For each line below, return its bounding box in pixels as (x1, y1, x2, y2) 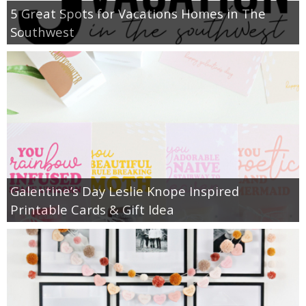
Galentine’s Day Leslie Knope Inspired (10, 182, 239, 199)
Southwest (10, 23, 74, 40)
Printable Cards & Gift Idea (10, 200, 174, 218)
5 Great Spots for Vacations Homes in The (10, 4, 266, 22)
